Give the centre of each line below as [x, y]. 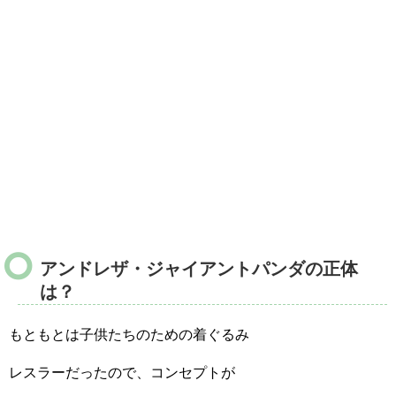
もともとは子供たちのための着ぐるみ [129, 334]
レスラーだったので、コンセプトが [122, 372]
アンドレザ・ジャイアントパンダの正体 [199, 268]
